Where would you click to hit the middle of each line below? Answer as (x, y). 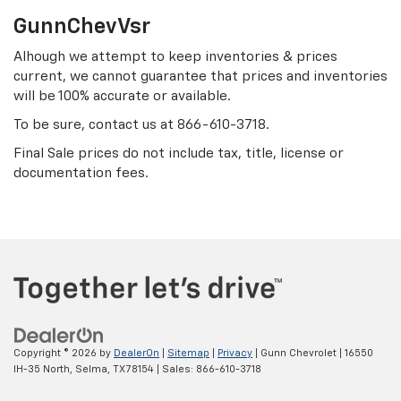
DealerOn (137, 353)
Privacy (235, 353)
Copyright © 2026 (56, 353)
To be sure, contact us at (95, 125)
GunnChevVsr (82, 27)
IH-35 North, (43, 369)
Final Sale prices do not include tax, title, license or (179, 154)
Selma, (91, 369)
